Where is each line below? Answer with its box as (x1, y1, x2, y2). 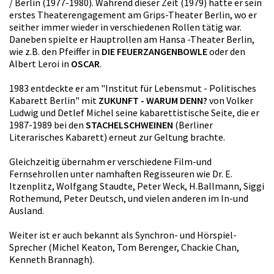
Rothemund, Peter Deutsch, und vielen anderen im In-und (9, 191, 248, 204)
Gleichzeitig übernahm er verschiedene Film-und (9, 155, 212, 168)
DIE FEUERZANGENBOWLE (102, 45, 207, 57)
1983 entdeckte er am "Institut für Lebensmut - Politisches (9, 81, 256, 94)
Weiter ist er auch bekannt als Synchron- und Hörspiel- (9, 228, 237, 241)
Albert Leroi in (9, 57, 71, 70)
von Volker (207, 94, 253, 106)
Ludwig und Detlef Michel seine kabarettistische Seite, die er (9, 106, 259, 119)
